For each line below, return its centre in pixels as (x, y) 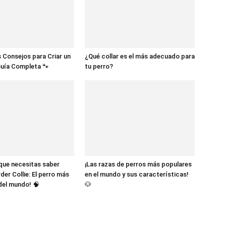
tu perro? (99, 66)
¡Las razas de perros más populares (138, 164)
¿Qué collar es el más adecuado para (140, 56)
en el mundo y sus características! (137, 174)
